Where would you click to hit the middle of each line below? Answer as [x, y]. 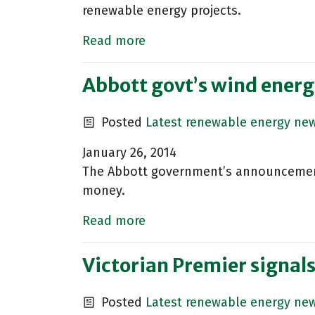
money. [104, 191]
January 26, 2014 [129, 153]
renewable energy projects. [162, 11]
